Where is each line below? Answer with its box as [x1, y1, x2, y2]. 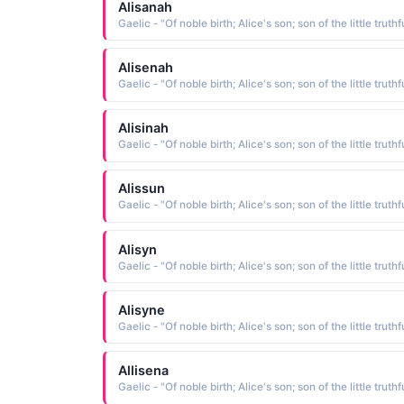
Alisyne [117, 301, 165, 317]
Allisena [117, 362, 169, 378]
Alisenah [117, 60, 173, 76]
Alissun [117, 180, 165, 197]
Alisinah [117, 120, 169, 136]
